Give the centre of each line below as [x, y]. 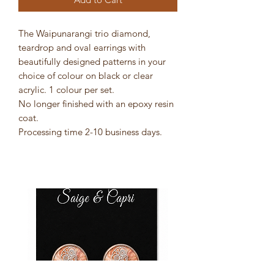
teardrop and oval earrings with [82, 47]
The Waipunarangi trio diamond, [84, 33]
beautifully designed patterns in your [92, 61]
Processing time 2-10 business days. [90, 131]
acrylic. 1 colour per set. [66, 89]
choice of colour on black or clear [86, 75]
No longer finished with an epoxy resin [96, 103]
